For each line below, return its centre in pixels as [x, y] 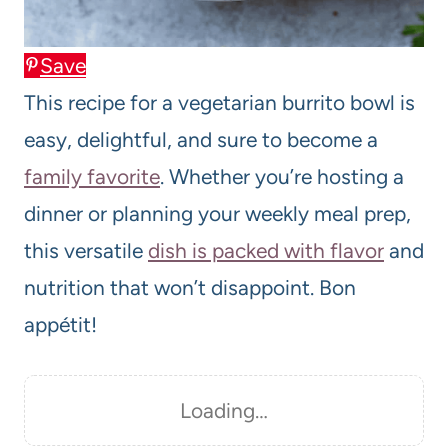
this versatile [86, 250]
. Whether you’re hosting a [282, 176]
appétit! [60, 324]
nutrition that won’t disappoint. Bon [190, 287]
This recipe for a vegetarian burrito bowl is [219, 102]
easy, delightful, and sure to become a [201, 139]
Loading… [224, 410]
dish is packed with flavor [266, 250]
